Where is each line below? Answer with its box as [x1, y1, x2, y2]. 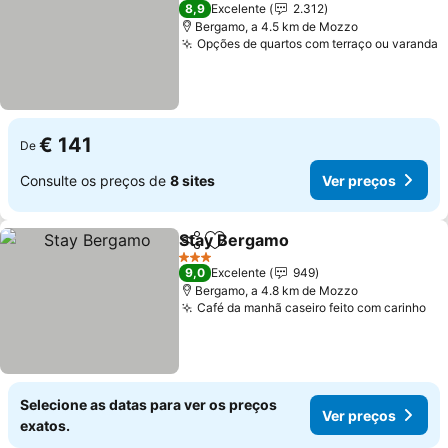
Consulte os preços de [20, 171, 170, 189]
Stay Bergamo [179, 230, 290, 250]
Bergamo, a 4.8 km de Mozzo [195, 283, 359, 298]
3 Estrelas [178, 256, 234, 272]
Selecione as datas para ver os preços [20, 396, 277, 413]
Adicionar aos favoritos [213, 240, 391, 261]
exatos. [20, 417, 70, 434]
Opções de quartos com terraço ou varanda [197, 36, 439, 51]
